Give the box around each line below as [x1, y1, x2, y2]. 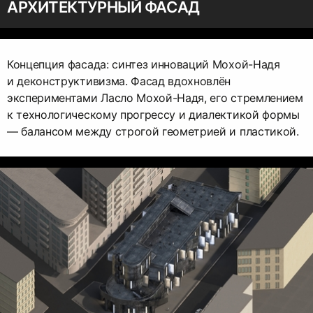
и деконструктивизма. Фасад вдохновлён [7, 74, 231, 89]
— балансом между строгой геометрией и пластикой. [7, 124, 299, 139]
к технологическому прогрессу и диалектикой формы [7, 108, 300, 122]
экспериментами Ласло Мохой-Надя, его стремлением [7, 91, 303, 105]
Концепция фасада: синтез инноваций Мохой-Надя [7, 57, 280, 72]
